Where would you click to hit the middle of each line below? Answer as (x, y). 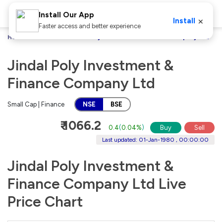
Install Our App (66, 15)
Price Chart (45, 201)
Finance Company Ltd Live (97, 183)
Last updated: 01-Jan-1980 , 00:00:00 (155, 139)
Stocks (48, 37)
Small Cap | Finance (36, 104)
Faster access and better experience (89, 26)
